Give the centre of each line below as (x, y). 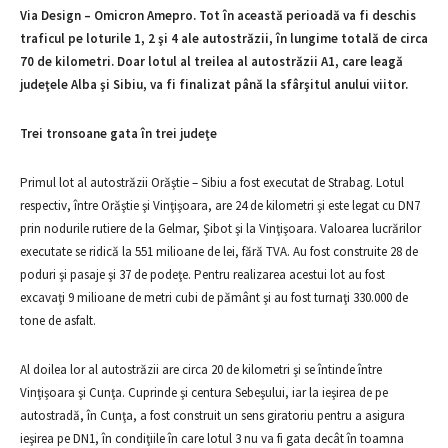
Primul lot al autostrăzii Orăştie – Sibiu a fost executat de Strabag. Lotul (212, 182)
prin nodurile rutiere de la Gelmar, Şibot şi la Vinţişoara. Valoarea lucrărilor (220, 228)
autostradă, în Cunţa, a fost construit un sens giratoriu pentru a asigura (212, 415)
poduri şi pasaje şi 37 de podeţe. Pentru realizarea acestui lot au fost (202, 274)
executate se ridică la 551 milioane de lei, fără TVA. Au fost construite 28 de (219, 251)
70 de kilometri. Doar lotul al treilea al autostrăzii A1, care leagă (211, 61)
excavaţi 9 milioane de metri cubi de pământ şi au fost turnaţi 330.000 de (214, 297)
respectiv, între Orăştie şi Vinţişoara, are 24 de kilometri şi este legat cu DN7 (220, 205)
